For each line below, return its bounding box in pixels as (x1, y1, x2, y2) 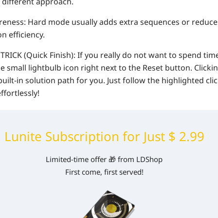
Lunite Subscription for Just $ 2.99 (4, 127, 204, 145)
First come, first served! (65, 167, 144, 177)
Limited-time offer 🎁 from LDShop (46, 154, 163, 164)
